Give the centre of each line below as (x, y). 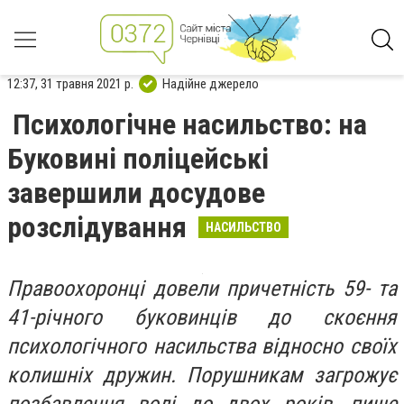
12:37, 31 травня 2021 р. (70, 83)
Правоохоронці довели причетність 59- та (202, 289)
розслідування (100, 227)
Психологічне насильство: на (190, 124)
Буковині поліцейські (138, 159)
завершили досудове (136, 193)
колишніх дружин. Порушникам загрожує (202, 375)
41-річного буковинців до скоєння (202, 317)
